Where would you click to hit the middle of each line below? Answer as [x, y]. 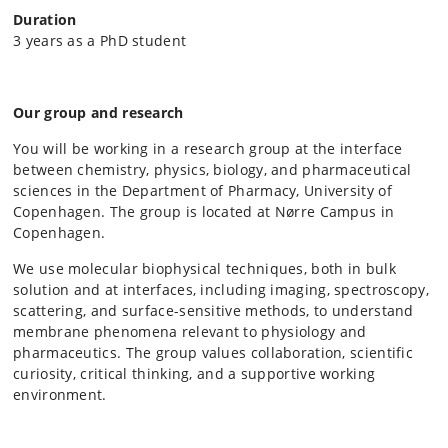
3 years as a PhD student [100, 40]
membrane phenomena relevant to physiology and [190, 331]
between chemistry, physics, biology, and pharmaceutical [212, 169]
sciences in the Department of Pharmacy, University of [202, 190]
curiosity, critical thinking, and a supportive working [194, 373]
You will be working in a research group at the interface [208, 148]
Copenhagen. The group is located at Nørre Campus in [204, 211]
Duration [45, 19]
